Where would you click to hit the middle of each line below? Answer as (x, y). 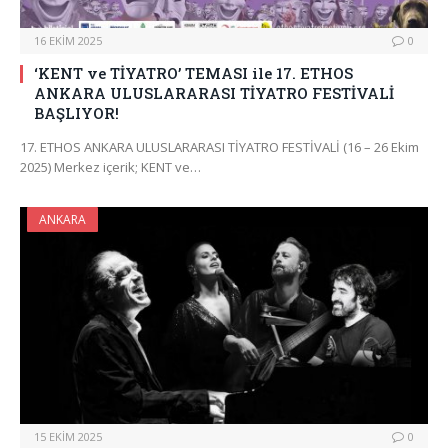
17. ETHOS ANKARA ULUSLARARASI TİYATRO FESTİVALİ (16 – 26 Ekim (219, 147)
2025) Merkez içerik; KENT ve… (110, 167)
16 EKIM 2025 (68, 41)
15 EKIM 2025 (68, 437)
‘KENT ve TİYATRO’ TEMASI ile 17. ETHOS (193, 73)
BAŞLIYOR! (76, 113)
